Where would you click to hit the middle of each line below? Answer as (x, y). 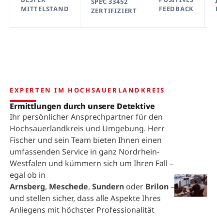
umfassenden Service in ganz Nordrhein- (85, 152)
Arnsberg (27, 186)
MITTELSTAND (45, 9)
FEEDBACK (176, 9)
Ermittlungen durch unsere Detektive (82, 106)
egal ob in (28, 175)
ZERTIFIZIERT (114, 11)
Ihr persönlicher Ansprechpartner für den (86, 117)
